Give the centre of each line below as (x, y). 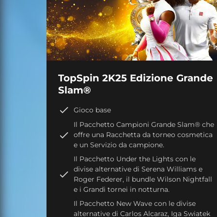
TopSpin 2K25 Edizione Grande (136, 78)
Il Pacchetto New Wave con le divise (135, 204)
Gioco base (92, 110)
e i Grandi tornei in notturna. (122, 190)
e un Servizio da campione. (119, 145)
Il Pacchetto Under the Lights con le (135, 159)
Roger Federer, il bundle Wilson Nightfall (143, 179)
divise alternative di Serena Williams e (138, 169)
